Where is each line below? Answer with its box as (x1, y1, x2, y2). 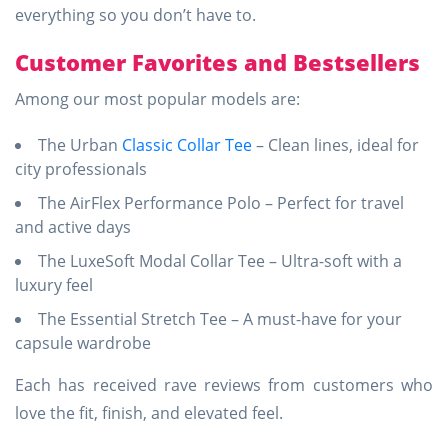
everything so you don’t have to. (15, 4, 256, 26)
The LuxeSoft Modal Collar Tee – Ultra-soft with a (38, 250, 402, 272)
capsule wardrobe (15, 332, 151, 354)
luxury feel (15, 274, 93, 296)
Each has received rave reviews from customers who (15, 374, 433, 396)
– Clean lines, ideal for (252, 134, 419, 156)
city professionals (15, 158, 147, 180)
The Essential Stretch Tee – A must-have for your (38, 308, 402, 330)
